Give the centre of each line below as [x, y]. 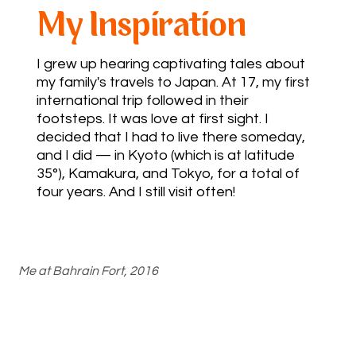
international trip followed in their [143, 101]
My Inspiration [141, 27]
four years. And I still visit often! [136, 192]
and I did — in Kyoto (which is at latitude [166, 156]
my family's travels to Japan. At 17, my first [174, 83]
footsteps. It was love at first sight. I [153, 119]
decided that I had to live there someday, [171, 137]
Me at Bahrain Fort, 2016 [89, 271]
